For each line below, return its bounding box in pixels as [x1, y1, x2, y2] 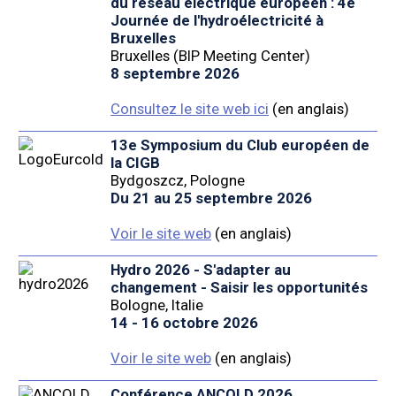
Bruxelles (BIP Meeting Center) [110, 47, 310, 65]
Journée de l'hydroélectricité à [110, 11, 324, 30]
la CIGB [110, 154, 160, 172]
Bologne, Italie [110, 296, 203, 315]
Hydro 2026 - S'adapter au [110, 261, 291, 279]
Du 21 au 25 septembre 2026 [110, 189, 312, 208]
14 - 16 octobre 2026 [110, 314, 258, 332]
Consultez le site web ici [110, 100, 269, 118]
